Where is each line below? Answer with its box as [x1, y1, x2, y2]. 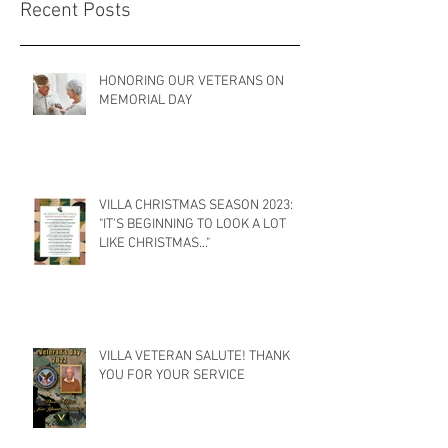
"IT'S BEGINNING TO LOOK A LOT [99, 215, 286, 233]
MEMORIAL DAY [99, 91, 192, 109]
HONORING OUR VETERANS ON [99, 72, 284, 90]
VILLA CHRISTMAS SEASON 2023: [99, 196, 293, 214]
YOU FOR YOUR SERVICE [99, 366, 245, 384]
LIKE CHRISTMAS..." [99, 234, 210, 252]
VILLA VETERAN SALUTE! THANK [99, 347, 290, 365]
